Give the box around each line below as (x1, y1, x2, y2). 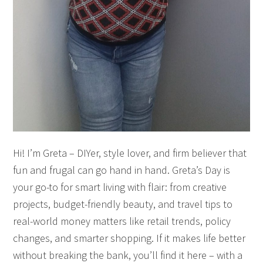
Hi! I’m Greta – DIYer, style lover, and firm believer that (13, 146, 247, 160)
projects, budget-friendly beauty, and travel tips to (13, 197, 233, 211)
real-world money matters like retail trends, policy (13, 214, 231, 228)
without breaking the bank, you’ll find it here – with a (13, 248, 243, 262)
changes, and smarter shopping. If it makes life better (13, 231, 246, 245)
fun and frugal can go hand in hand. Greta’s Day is (13, 163, 231, 177)
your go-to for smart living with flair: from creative (13, 180, 227, 194)
